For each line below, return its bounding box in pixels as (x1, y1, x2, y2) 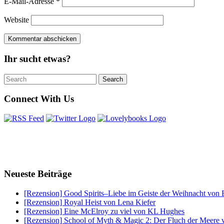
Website (4, 15, 29, 24)
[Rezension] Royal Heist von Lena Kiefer (24, 197, 155, 206)
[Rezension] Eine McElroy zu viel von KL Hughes (24, 206, 184, 215)
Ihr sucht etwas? (4, 53, 71, 64)
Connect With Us (4, 93, 74, 104)
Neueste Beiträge (4, 168, 71, 179)
